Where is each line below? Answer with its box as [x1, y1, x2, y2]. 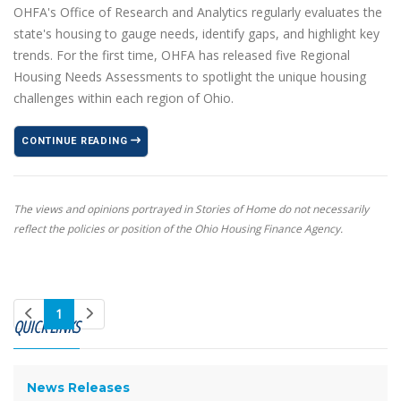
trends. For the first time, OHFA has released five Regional [13, 46, 350, 64]
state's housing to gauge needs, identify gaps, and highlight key [13, 24, 380, 42]
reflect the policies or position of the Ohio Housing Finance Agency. [13, 220, 343, 235]
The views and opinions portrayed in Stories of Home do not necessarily [13, 200, 369, 216]
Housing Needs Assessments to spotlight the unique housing [13, 67, 366, 85]
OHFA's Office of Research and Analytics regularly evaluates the [13, 3, 382, 21]
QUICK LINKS [13, 315, 80, 337]
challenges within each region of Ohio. [13, 89, 234, 107]
